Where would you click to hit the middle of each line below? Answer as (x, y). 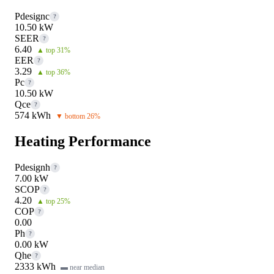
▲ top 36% (54, 72)
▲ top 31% (54, 50)
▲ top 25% (54, 201)
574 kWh (33, 115)
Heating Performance (83, 141)
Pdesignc (32, 16)
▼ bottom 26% (78, 116)
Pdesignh (32, 167)
